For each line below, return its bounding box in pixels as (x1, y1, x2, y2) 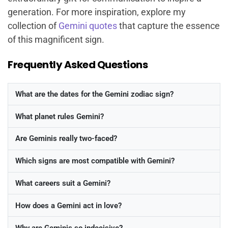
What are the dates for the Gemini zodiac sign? (15, 89, 174, 99)
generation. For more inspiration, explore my (8, 6, 186, 17)
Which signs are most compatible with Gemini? (15, 156, 175, 166)
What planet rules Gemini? (15, 111, 104, 121)
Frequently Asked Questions (8, 57, 148, 72)
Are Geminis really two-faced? (15, 134, 117, 144)
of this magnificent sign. (8, 34, 104, 45)
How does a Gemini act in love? (15, 201, 122, 210)
